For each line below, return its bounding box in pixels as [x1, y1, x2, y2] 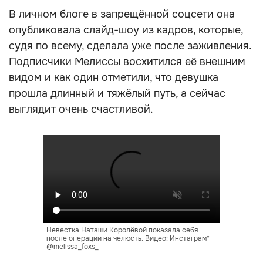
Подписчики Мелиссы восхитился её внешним [9, 55, 245, 68]
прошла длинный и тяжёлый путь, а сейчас [9, 87, 225, 100]
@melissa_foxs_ [46, 242, 99, 251]
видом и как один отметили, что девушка [9, 71, 218, 84]
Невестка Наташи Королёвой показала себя [46, 225, 198, 235]
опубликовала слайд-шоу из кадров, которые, [9, 23, 243, 36]
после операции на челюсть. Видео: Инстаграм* [46, 234, 210, 243]
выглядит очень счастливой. [9, 103, 153, 116]
